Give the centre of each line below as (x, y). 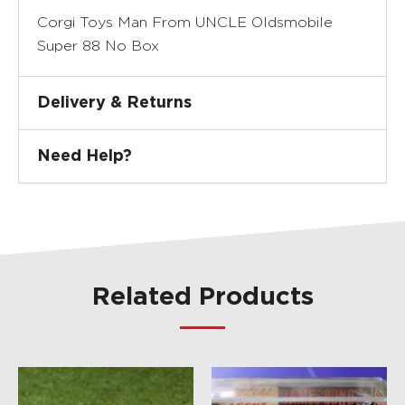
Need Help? (85, 156)
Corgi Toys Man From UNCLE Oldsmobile (185, 22)
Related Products (202, 297)
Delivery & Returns (114, 103)
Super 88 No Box (98, 46)
